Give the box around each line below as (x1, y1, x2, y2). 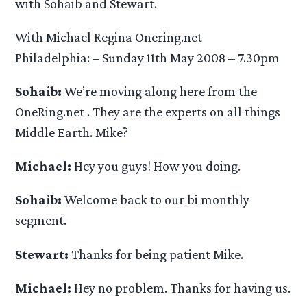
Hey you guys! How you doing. (71, 158, 241, 174)
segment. (15, 212, 67, 228)
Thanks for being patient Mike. (69, 246, 244, 262)
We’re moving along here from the (62, 83, 258, 99)
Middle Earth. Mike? (15, 124, 129, 140)
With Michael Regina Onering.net (15, 29, 203, 45)
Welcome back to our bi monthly (62, 192, 250, 208)
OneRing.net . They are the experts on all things (15, 103, 281, 119)
